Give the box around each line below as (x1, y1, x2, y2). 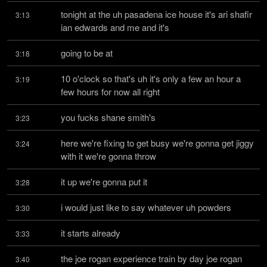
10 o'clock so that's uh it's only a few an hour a (61, 72, 241, 85)
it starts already (61, 226, 120, 239)
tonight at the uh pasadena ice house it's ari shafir (61, 8, 252, 20)
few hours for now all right (61, 85, 160, 98)
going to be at (61, 46, 113, 59)
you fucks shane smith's (61, 111, 156, 123)
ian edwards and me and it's (61, 21, 169, 33)
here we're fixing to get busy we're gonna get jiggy (61, 136, 254, 149)
